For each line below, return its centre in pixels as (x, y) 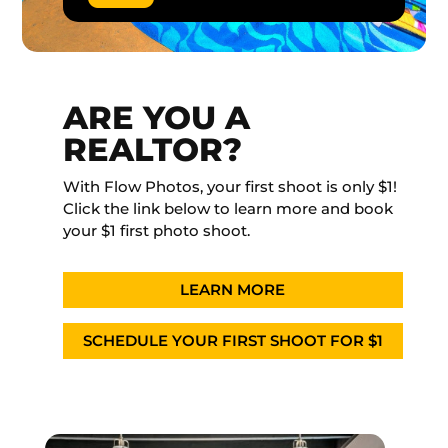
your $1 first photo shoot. (156, 231)
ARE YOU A (156, 118)
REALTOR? (152, 150)
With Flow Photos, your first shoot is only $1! (229, 187)
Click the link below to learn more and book (227, 209)
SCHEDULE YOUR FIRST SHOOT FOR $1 (232, 341)
